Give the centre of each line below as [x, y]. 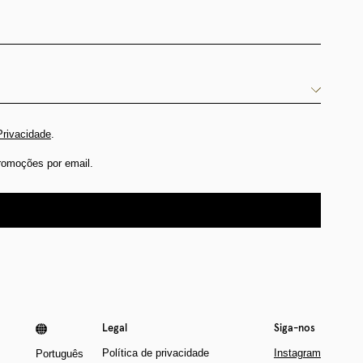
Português [59, 354]
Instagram [297, 353]
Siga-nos [294, 329]
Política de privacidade [155, 353]
